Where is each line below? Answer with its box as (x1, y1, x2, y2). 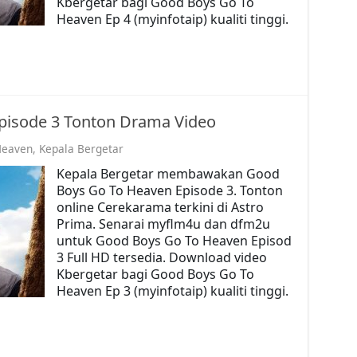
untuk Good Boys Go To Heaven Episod (56, 231, 292, 249)
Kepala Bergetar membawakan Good (56, 164, 280, 182)
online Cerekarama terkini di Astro (56, 198, 264, 216)
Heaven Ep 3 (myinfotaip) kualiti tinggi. (56, 281, 288, 300)
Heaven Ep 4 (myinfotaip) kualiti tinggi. (56, 10, 288, 28)
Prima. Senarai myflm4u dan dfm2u (56, 214, 270, 233)
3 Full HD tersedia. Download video (56, 248, 267, 266)
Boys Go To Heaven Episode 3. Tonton (56, 181, 283, 199)
